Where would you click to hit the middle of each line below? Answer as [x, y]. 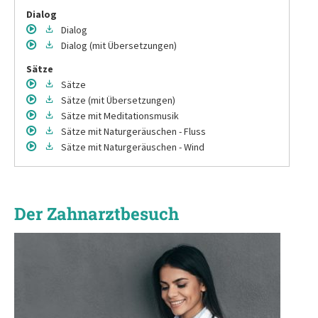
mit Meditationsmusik [133, 115]
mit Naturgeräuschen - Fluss [147, 131]
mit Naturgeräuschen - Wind [146, 147]
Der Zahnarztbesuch [97, 213]
